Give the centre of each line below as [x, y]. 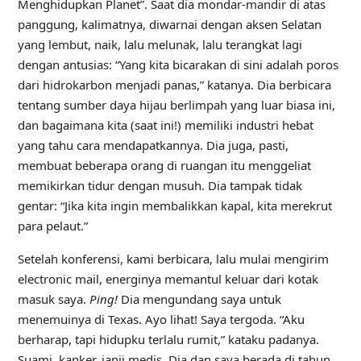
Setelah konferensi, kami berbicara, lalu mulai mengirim [173, 259]
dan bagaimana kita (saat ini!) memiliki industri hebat [165, 125]
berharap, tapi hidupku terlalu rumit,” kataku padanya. [168, 339]
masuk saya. [53, 299]
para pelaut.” [52, 226]
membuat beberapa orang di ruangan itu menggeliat [164, 165]
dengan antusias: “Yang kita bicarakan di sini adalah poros [178, 64]
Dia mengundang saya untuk [199, 299]
